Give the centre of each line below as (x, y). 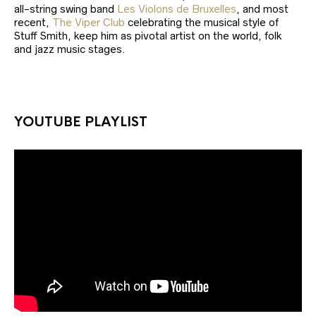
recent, (33, 23)
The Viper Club (89, 23)
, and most (262, 9)
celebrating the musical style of (202, 23)
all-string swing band (66, 9)
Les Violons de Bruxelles (177, 9)
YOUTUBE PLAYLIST (81, 122)
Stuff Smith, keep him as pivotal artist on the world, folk (148, 36)
